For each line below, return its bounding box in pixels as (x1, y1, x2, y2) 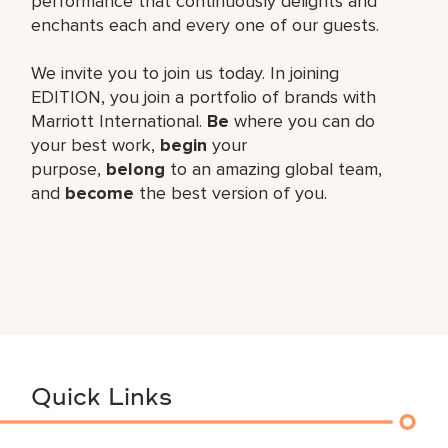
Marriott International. (31, 109, 208, 132)
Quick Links (31, 386, 173, 411)
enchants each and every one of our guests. (31, 13, 380, 36)
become (65, 181, 135, 204)
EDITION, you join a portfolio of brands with (31, 85, 377, 108)
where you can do (229, 109, 376, 132)
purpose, (31, 157, 107, 180)
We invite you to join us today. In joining (31, 61, 340, 84)
